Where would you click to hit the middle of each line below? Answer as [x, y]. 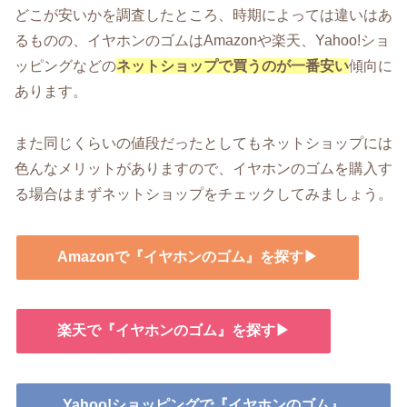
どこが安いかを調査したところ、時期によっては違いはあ [203, 15]
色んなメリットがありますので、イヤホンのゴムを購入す [203, 168]
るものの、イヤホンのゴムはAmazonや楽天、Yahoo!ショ [202, 40]
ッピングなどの [65, 65]
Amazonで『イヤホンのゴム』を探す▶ [188, 256]
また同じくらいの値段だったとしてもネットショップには [203, 143]
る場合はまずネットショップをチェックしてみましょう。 [203, 194]
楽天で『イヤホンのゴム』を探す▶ [174, 331]
